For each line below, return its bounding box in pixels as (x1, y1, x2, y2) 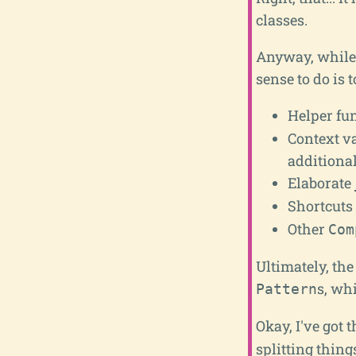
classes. (255, 10, 308, 29)
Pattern (255, 280, 317, 297)
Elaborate (287, 172, 354, 192)
